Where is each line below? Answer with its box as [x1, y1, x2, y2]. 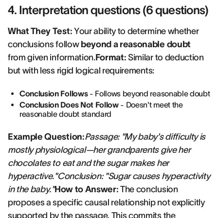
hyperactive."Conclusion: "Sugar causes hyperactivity [8, 171, 210, 181]
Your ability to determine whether [72, 26, 199, 36]
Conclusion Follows [19, 89, 88, 98]
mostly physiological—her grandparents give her [8, 145, 191, 155]
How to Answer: [54, 184, 119, 194]
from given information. [8, 53, 95, 62]
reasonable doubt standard [19, 109, 111, 118]
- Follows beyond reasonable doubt [88, 89, 210, 98]
